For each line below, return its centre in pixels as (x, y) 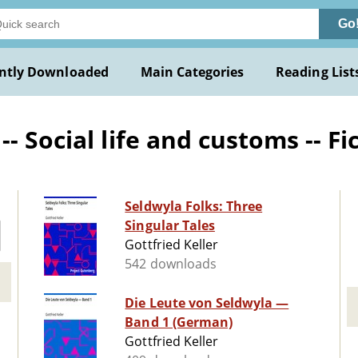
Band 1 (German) (179, 322)
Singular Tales (170, 226)
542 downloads (171, 264)
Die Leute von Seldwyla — (207, 303)
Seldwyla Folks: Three (194, 207)
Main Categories (192, 72)
